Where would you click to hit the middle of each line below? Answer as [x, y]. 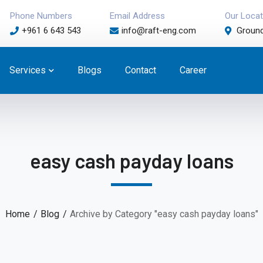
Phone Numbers [41, 16]
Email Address [137, 16]
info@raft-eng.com [159, 31]
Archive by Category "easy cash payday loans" [164, 214]
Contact [141, 70]
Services [28, 70]
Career [193, 70]
